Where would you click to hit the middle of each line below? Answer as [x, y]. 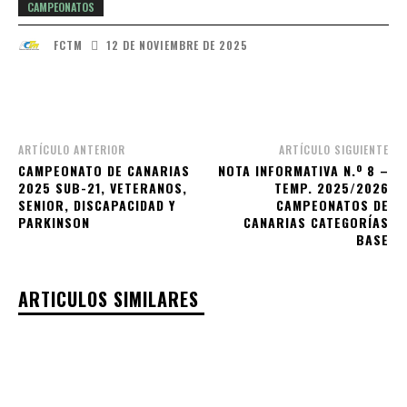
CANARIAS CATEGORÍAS [316, 223]
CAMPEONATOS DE [332, 205]
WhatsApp [253, 93]
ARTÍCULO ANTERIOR [72, 150]
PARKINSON [54, 223]
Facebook [79, 93]
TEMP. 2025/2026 [331, 188]
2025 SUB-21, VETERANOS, [103, 188]
